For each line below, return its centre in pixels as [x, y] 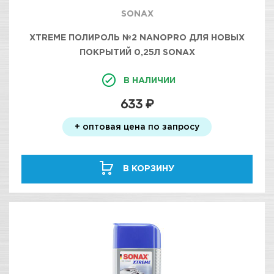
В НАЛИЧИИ [149, 80]
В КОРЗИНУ [149, 168]
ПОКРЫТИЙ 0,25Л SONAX [137, 52]
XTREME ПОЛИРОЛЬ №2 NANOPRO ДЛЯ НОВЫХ [137, 37]
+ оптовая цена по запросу [137, 126]
